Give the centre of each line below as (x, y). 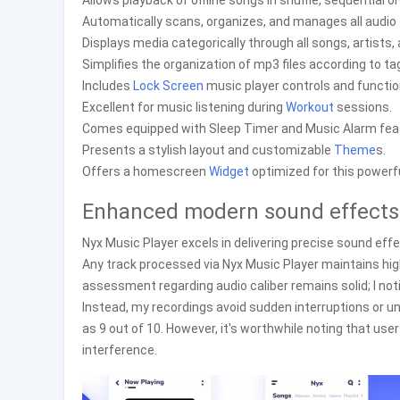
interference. (120, 350)
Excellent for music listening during (184, 107)
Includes (108, 86)
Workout (310, 107)
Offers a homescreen (146, 171)
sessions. (363, 107)
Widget (229, 171)
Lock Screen (168, 86)
